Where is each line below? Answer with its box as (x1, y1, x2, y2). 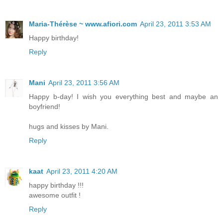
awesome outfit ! (29, 191, 81, 200)
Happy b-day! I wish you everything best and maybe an (29, 93, 218, 101)
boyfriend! (29, 103, 60, 111)
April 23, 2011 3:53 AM (140, 20, 211, 28)
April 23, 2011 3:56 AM (48, 79, 119, 87)
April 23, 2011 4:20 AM (46, 167, 117, 176)
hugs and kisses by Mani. (29, 122, 109, 131)
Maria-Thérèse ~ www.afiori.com (29, 20, 137, 28)
